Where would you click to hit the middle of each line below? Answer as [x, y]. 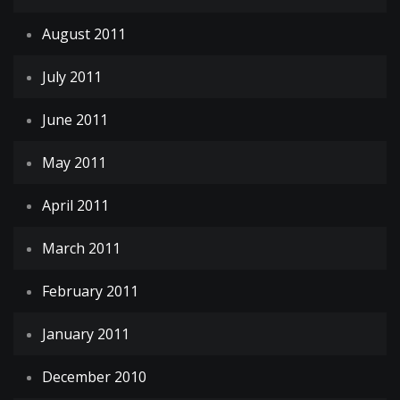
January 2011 [86, 334]
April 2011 [75, 206]
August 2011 [84, 34]
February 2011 [90, 292]
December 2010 [94, 377]
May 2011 [74, 163]
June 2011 [75, 120]
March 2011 [81, 249]
